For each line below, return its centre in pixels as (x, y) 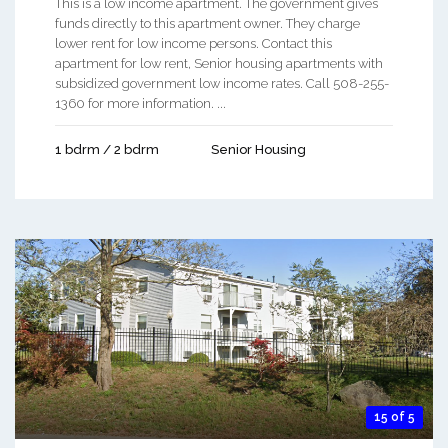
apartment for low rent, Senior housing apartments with (219, 63)
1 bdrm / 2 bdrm (107, 149)
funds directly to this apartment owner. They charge (207, 23)
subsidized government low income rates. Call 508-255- (222, 83)
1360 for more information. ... (140, 103)
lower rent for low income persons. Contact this (193, 43)
